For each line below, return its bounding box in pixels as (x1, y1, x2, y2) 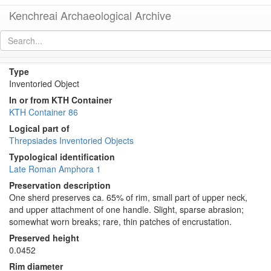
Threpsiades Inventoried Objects (9, 134, 134, 146)
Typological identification (9, 151, 115, 163)
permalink (156, 49, 194, 61)
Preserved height (9, 232, 79, 244)
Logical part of (9, 122, 70, 134)
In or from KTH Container (9, 94, 112, 106)
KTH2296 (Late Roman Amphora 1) (9, 49, 154, 61)
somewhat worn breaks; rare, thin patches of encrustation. (9, 215, 232, 227)
